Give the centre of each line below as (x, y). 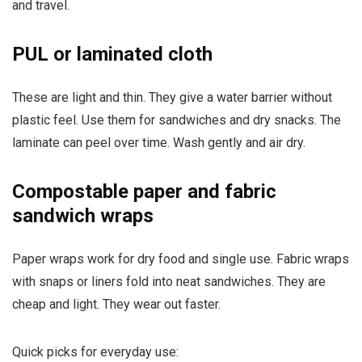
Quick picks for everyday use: (95, 351)
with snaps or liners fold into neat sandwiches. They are (169, 281)
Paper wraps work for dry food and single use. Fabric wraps (181, 259)
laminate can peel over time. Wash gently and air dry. (159, 142)
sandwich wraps (83, 215)
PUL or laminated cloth (112, 54)
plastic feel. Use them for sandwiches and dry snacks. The (177, 120)
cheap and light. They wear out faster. (116, 304)
